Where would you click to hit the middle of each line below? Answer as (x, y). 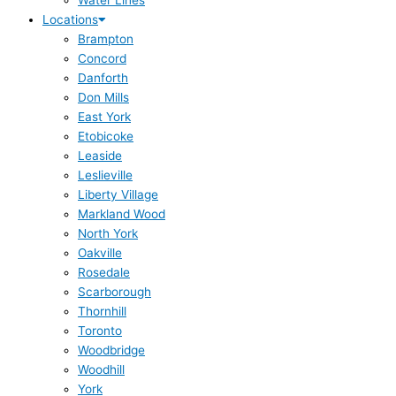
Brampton (106, 39)
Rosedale (104, 273)
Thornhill (102, 312)
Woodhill (101, 370)
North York (108, 234)
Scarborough (114, 292)
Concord (102, 59)
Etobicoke (106, 137)
